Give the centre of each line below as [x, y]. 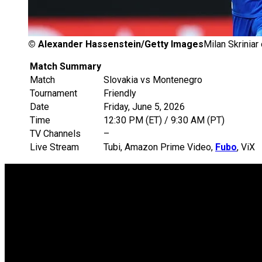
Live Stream [54, 147]
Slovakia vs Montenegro [153, 80]
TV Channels [55, 134]
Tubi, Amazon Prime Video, [159, 147]
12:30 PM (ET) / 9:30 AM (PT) [164, 120]
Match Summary [65, 67]
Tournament [54, 94]
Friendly [120, 94]
